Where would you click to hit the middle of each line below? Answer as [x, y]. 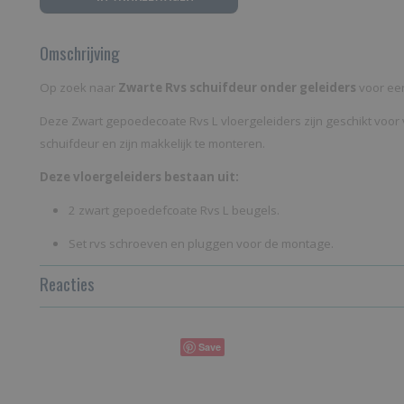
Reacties [67, 283]
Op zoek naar [79, 87]
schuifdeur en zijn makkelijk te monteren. [152, 143]
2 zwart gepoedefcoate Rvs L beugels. [174, 210]
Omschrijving [80, 52]
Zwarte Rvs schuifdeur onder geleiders [237, 87]
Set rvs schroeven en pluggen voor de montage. [202, 243]
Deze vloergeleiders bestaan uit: [139, 177]
